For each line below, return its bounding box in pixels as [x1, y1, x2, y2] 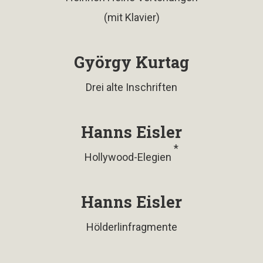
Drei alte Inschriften [86, 80, 177, 93]
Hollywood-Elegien [85, 150, 174, 163]
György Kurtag [74, 51, 189, 72]
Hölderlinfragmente [86, 220, 177, 233]
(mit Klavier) [103, 11, 160, 23]
